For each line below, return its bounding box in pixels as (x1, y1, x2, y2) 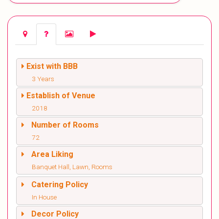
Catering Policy (31, 180, 88, 190)
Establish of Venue (26, 91, 95, 101)
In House (32, 193, 57, 201)
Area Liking (31, 150, 73, 159)
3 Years (32, 75, 54, 83)
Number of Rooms (31, 120, 99, 130)
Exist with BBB (26, 62, 78, 71)
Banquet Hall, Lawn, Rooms (32, 163, 112, 171)
